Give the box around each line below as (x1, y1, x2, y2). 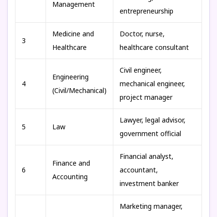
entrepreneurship (120, 6, 173, 15)
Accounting (52, 172, 88, 181)
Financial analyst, (120, 152, 173, 161)
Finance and (52, 158, 90, 168)
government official (120, 129, 181, 138)
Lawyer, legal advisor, (120, 115, 186, 124)
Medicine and (52, 29, 94, 38)
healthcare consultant (120, 43, 189, 52)
